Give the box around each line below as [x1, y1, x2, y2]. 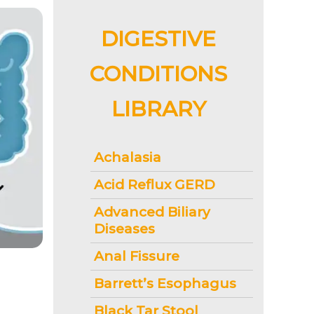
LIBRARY [111, 95, 206, 122]
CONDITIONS [90, 60, 227, 87]
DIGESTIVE [101, 25, 216, 52]
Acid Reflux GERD [94, 176, 215, 193]
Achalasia [94, 149, 161, 165]
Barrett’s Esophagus [94, 275, 236, 292]
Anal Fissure [94, 247, 179, 264]
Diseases [94, 220, 155, 237]
